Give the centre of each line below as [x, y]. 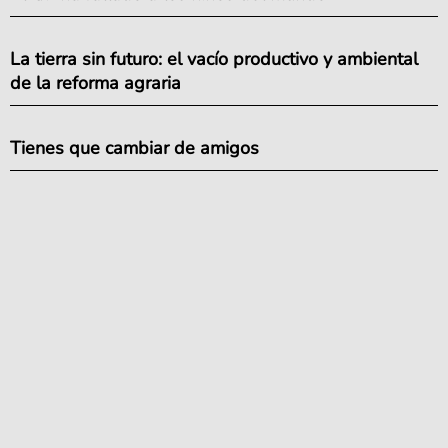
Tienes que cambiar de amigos [134, 148]
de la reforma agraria [95, 83]
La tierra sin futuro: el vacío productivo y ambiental [214, 59]
